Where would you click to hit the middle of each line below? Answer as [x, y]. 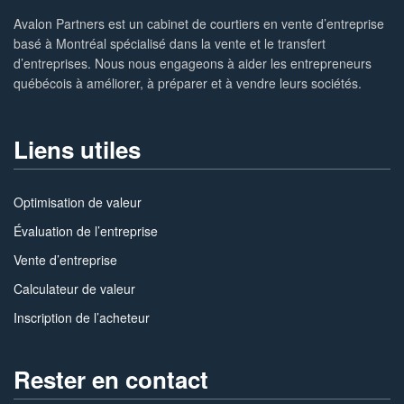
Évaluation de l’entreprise [86, 231]
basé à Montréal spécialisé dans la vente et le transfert [170, 43]
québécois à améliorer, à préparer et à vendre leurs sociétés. [188, 83]
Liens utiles [77, 150]
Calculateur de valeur [74, 289]
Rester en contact [111, 380]
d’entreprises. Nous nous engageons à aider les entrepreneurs [193, 63]
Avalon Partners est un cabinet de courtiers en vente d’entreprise [199, 23]
